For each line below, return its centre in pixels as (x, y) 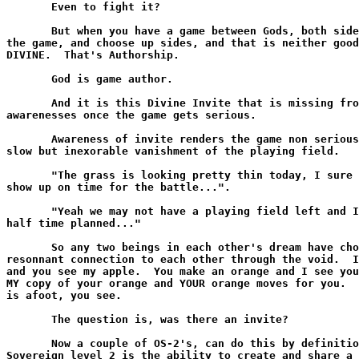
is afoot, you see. (64, 295)
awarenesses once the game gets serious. (131, 115)
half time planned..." (74, 223)
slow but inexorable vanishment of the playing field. (173, 151)
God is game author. (90, 79)
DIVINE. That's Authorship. (93, 55)
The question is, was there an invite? (147, 319)
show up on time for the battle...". (119, 187)
